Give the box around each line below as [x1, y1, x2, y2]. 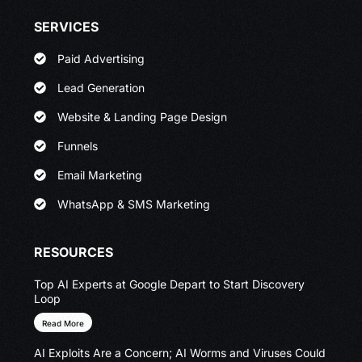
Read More [42, 318, 85, 329]
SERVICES [34, 18, 99, 35]
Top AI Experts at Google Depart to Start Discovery [34, 277, 305, 292]
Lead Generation [57, 80, 145, 95]
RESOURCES [34, 243, 114, 260]
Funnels [57, 138, 99, 153]
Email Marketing [57, 167, 143, 182]
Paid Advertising [57, 51, 145, 65]
